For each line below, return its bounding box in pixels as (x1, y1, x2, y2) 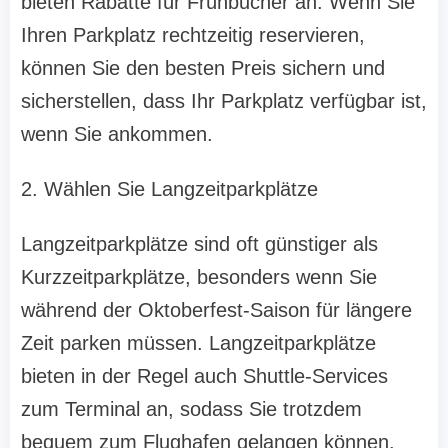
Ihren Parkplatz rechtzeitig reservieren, (21, 24, 365, 47)
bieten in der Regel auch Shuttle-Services (21, 365, 388, 388)
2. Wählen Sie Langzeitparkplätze (21, 178, 318, 201)
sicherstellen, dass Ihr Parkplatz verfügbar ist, (21, 90, 427, 113)
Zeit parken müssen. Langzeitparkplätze (21, 332, 376, 355)
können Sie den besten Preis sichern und (21, 57, 385, 80)
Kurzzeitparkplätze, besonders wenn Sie (21, 266, 377, 289)
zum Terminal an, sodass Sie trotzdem (21, 398, 362, 421)
